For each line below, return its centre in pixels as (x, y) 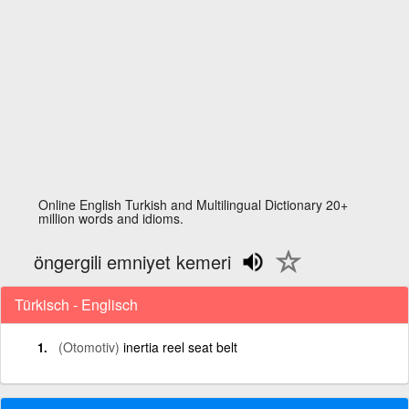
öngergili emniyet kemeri (133, 262)
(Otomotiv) (89, 346)
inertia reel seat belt (180, 346)
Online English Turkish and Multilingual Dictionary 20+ (194, 204)
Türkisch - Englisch (76, 304)
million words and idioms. (111, 218)
